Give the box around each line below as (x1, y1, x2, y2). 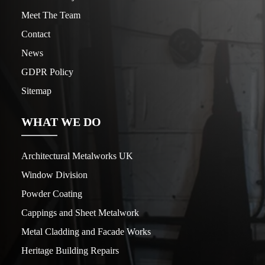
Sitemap (21, 86, 51, 96)
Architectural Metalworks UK (21, 151, 133, 161)
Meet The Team (21, 10, 80, 21)
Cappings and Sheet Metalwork (21, 208, 139, 218)
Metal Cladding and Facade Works (21, 227, 151, 237)
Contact (21, 29, 50, 40)
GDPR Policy (21, 67, 73, 77)
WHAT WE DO (21, 115, 101, 129)
